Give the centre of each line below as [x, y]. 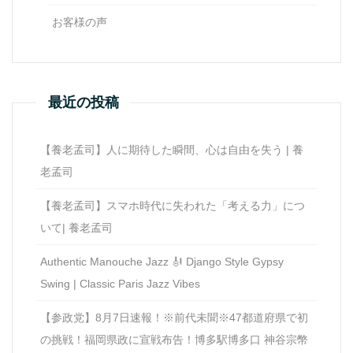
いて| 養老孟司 [76, 228]
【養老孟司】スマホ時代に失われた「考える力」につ [173, 206]
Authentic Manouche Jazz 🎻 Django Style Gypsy [162, 262]
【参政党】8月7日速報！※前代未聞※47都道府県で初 [174, 318]
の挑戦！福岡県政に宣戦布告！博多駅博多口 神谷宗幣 [174, 340]
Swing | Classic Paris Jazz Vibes [120, 284]
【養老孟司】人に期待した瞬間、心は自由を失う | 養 [172, 150]
